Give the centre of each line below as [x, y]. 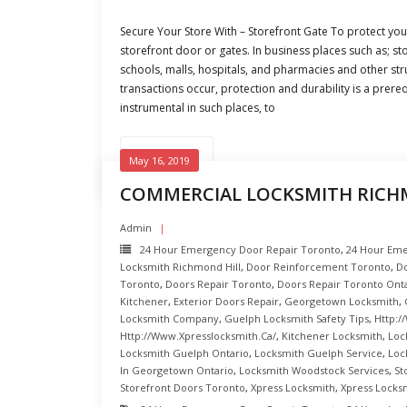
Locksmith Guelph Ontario [184, 353]
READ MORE [167, 154]
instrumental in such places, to [198, 108]
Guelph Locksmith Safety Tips [297, 318]
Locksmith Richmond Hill [180, 267]
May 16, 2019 [159, 160]
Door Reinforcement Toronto [318, 267]
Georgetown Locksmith [342, 301]
